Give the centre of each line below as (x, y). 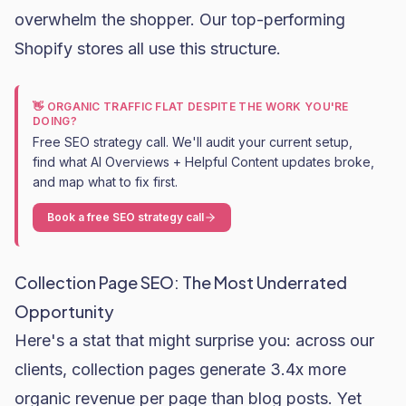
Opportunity (64, 311)
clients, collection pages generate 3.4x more (180, 369)
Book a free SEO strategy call (126, 217)
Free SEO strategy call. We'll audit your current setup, (193, 142)
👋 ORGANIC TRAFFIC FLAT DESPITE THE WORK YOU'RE (191, 106)
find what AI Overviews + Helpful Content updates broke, (203, 162)
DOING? (55, 121)
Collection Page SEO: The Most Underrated (181, 282)
